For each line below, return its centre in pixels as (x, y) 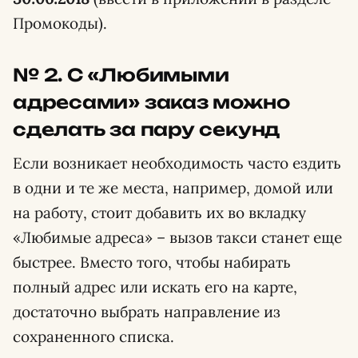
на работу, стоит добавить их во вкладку (159, 212)
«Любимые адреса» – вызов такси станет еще (177, 237)
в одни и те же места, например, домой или (173, 187)
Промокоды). (60, 23)
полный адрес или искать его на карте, (155, 286)
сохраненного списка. (93, 336)
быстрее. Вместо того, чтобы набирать (152, 262)
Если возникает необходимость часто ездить (177, 163)
